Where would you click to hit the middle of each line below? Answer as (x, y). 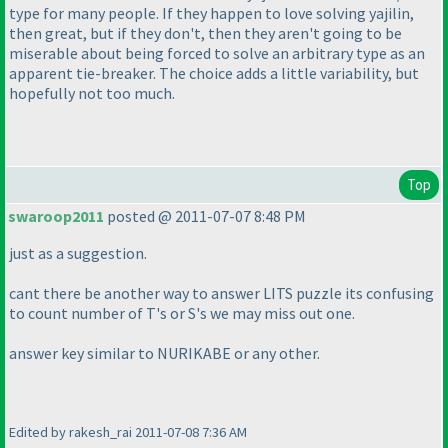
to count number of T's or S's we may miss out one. (182, 313)
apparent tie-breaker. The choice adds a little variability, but (214, 73)
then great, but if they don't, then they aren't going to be (205, 33)
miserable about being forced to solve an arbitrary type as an (217, 53)
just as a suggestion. (78, 253)
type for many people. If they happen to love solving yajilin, (211, 13)
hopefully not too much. (92, 93)
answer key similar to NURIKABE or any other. (164, 353)
